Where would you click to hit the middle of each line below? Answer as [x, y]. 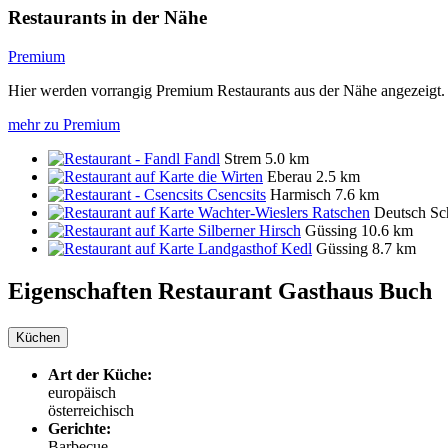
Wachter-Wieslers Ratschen [284, 212]
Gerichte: [79, 429]
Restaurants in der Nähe [107, 18]
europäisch [82, 393]
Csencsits [236, 194]
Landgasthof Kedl [255, 248]
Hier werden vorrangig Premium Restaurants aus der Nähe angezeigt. [226, 90]
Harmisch [300, 194]
